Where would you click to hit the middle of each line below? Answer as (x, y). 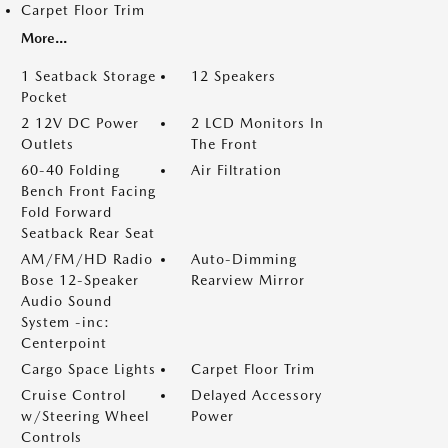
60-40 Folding (70, 170)
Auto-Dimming (244, 259)
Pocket (44, 97)
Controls (51, 437)
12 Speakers (233, 76)
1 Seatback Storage (88, 76)
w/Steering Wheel (85, 416)
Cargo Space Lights (88, 369)
